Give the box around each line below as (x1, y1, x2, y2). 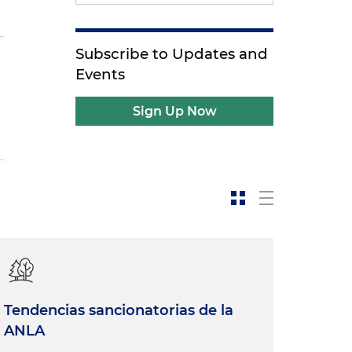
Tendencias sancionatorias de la (3, 302, 233, 319)
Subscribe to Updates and (75, 45, 269, 63)
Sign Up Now (132, 104, 217, 119)
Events (75, 65, 126, 83)
